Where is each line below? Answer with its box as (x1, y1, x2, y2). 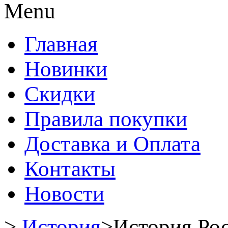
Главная (24, 32, 98, 56)
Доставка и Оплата (24, 132, 201, 156)
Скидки (24, 82, 95, 106)
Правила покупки (24, 107, 187, 131)
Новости (24, 182, 104, 206)
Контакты (24, 157, 116, 181)
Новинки (24, 57, 107, 81)
